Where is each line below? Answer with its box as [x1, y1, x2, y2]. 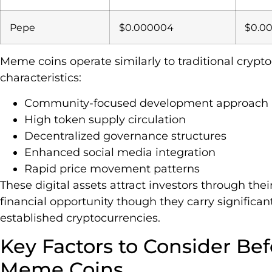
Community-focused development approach [24, 96, 268, 110]
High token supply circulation [24, 112, 186, 126]
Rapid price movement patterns [24, 161, 200, 175]
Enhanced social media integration [24, 145, 216, 159]
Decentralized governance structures [24, 129, 226, 143]
